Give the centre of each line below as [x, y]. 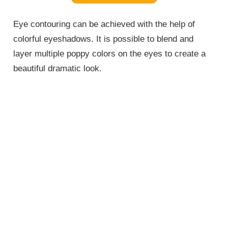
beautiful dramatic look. [58, 68]
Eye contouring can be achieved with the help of [104, 24]
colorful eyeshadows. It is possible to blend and [104, 39]
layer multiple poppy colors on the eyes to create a [110, 53]
